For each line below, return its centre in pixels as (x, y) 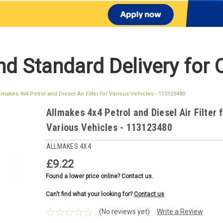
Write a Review (180, 212)
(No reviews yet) (124, 212)
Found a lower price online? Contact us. (100, 176)
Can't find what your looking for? (90, 194)
